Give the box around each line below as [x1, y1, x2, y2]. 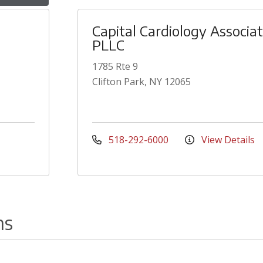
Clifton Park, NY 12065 [92, 75, 191, 88]
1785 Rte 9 [92, 60, 138, 73]
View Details [199, 133, 255, 146]
